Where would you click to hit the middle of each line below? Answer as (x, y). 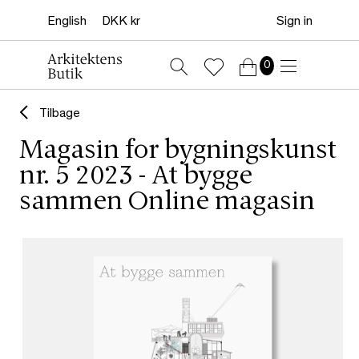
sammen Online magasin (167, 203)
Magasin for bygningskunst (178, 152)
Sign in (294, 22)
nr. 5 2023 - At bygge (136, 177)
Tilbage (60, 115)
